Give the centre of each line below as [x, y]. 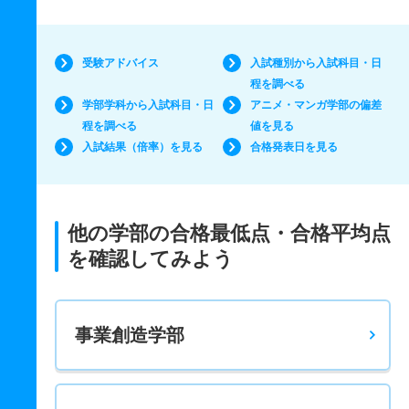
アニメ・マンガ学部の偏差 [315, 105]
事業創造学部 [130, 335]
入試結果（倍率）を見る [142, 147]
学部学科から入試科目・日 [148, 105]
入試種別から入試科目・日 [315, 63]
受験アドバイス [121, 63]
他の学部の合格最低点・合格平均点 [229, 233]
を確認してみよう [151, 259]
